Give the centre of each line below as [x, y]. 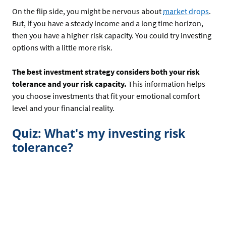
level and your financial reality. [64, 108]
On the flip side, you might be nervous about [88, 11]
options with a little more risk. [62, 48]
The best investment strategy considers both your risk [106, 72]
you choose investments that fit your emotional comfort [106, 96]
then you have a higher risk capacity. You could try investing [112, 36]
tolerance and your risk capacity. [69, 84]
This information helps [166, 84]
